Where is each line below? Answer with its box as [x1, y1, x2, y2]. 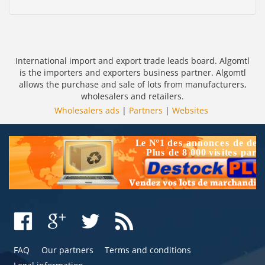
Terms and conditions [105, 244, 192, 256]
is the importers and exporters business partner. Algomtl [19, 66, 246, 78]
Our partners [41, 244, 93, 256]
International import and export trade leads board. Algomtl [15, 54, 250, 66]
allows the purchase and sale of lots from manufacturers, [18, 78, 247, 90]
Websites [172, 104, 208, 116]
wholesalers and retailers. [81, 90, 184, 102]
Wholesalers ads [54, 104, 119, 116]
